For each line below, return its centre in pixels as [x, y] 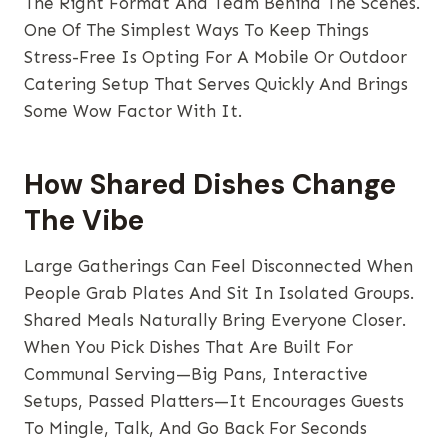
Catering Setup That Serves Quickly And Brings [216, 84]
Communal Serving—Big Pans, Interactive [196, 374]
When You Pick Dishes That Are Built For [188, 347]
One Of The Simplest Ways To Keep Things [196, 30]
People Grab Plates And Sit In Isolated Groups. [219, 293]
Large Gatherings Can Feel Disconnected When [218, 266]
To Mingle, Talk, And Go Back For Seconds [195, 428]
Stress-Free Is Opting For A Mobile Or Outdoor [215, 57]
